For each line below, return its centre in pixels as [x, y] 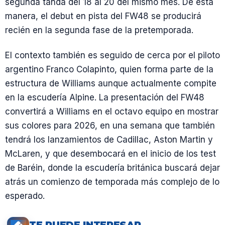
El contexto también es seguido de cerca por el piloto [113, 55]
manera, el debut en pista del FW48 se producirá [103, 16]
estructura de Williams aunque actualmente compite [111, 83]
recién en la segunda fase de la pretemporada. [99, 30]
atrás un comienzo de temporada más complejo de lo [112, 182]
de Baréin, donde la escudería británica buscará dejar [113, 167]
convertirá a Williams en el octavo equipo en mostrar [112, 111]
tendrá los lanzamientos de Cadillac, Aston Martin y [109, 139]
